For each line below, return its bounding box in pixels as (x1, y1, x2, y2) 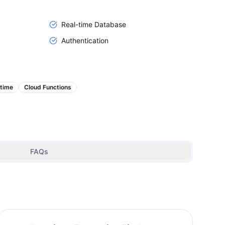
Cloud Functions (24, 83, 71, 91)
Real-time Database (61, 20, 126, 29)
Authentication (61, 36, 108, 45)
